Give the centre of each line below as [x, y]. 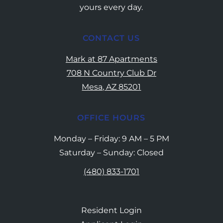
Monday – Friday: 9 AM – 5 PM [111, 138]
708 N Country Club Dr [111, 73]
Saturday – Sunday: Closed [111, 152]
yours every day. [111, 7]
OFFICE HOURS [111, 117]
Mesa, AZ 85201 [111, 87]
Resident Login [111, 210]
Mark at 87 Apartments [111, 59]
